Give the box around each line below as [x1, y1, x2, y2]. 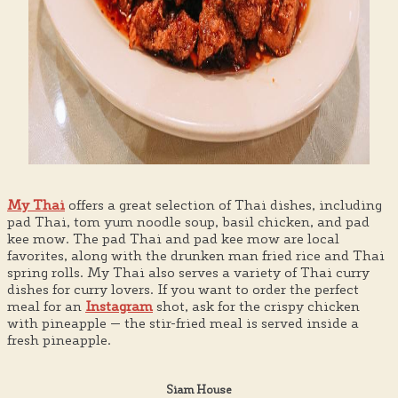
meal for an [7, 298, 85, 315]
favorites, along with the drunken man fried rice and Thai [7, 247, 385, 265]
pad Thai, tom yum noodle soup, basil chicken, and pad [7, 213, 370, 231]
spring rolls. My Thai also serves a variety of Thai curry [7, 264, 370, 282]
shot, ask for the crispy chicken [153, 298, 360, 315]
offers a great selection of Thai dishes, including [65, 196, 382, 214]
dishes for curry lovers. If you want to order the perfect [7, 281, 359, 298]
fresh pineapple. [7, 331, 111, 349]
